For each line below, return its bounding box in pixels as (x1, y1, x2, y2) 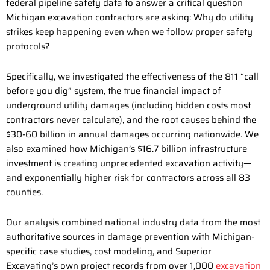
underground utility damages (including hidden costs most (6, 98, 251, 113)
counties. (6, 185, 43, 200)
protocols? (6, 39, 50, 54)
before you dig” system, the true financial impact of (6, 84, 221, 99)
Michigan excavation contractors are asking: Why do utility (6, 10, 253, 25)
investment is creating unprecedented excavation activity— (6, 156, 251, 171)
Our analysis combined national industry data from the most (6, 215, 260, 230)
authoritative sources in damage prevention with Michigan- (6, 230, 254, 245)
